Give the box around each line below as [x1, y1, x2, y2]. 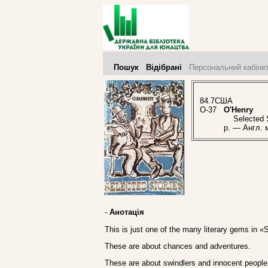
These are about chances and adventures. [105, 241, 251, 251]
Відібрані [146, 63, 182, 72]
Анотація [109, 208, 144, 217]
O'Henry [224, 105, 253, 115]
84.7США [200, 96, 233, 106]
